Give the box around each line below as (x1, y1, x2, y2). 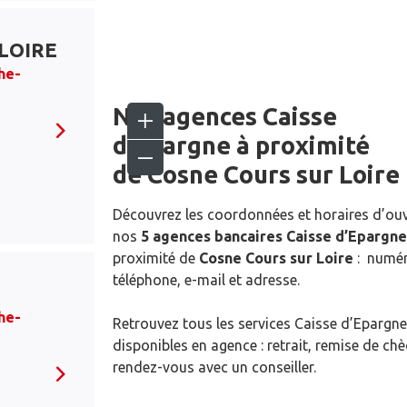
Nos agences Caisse (113, 103, 337, 130)
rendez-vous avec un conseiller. (113, 359, 316, 375)
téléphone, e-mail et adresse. (113, 272, 300, 288)
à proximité (231, 132, 370, 159)
